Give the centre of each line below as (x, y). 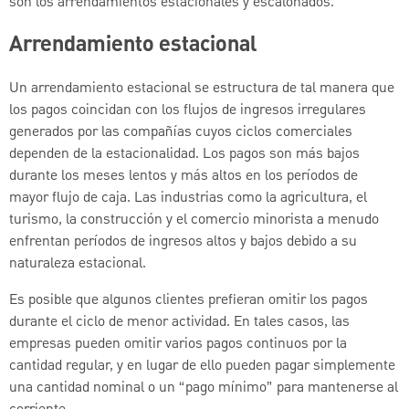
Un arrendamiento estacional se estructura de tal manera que (202, 88)
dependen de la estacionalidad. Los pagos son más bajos (184, 154)
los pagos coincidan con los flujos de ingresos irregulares (188, 110)
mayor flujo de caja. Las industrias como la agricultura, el (188, 198)
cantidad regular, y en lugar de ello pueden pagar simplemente (202, 366)
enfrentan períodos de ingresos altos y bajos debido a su (183, 241)
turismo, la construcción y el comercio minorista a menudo (194, 220)
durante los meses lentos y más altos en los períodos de (184, 176)
